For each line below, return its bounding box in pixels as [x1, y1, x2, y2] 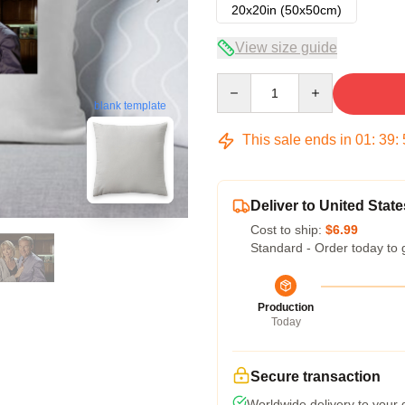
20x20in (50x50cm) [231, 3, 342, 17]
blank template [94, 99, 166, 113]
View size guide [235, 40, 337, 55]
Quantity [216, 74, 264, 89]
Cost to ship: [250, 222, 325, 237]
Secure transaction [250, 369, 381, 384]
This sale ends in [239, 132, 355, 147]
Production [258, 301, 314, 314]
